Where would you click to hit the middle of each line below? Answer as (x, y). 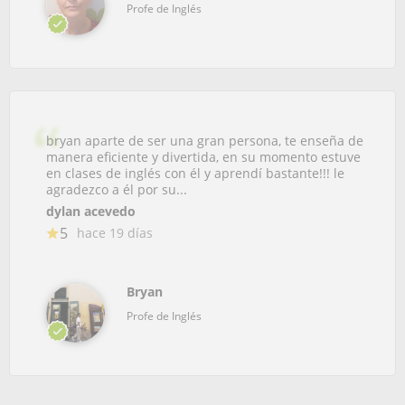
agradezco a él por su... (117, 189)
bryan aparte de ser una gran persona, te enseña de (205, 141)
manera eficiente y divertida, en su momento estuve (203, 157)
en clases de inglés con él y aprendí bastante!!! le (195, 173)
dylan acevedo (91, 211)
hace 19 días (115, 233)
